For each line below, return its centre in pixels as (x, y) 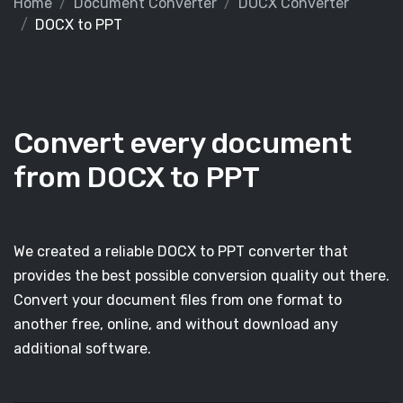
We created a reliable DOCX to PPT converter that (181, 251)
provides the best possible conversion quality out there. (201, 276)
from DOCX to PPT (137, 177)
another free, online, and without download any (176, 324)
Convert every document (183, 143)
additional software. (82, 349)
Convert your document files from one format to (178, 300)
